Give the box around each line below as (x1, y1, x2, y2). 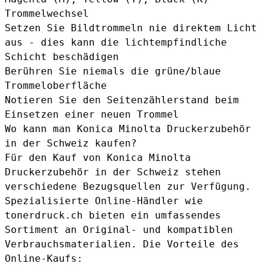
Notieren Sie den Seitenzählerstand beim (5, 94, 239, 106)
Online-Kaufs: (5, 252, 83, 264)
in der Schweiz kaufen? (5, 137, 137, 149)
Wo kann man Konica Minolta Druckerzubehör (5, 122, 251, 134)
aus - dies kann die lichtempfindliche (5, 36, 227, 48)
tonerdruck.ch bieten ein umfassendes (5, 209, 221, 221)
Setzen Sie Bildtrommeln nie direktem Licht (5, 22, 257, 34)
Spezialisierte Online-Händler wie (5, 195, 203, 207)
